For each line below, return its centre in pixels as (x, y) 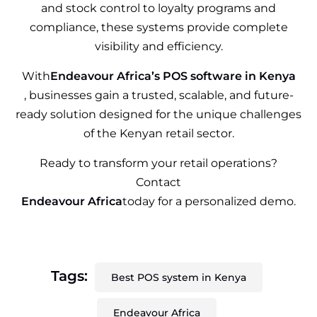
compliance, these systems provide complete (158, 27)
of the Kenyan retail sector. (158, 133)
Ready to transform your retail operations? (158, 163)
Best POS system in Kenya (179, 277)
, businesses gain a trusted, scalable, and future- (158, 95)
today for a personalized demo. (209, 201)
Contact (158, 182)
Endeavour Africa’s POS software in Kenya (173, 76)
